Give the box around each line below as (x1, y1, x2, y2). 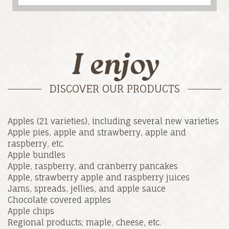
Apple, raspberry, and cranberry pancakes (8, 161, 178, 172)
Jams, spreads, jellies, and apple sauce (8, 184, 166, 194)
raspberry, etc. (8, 139, 64, 149)
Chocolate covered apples (8, 195, 111, 205)
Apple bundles (8, 150, 65, 161)
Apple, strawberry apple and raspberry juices (8, 172, 190, 183)
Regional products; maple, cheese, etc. (8, 217, 161, 228)
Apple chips (8, 206, 54, 217)
